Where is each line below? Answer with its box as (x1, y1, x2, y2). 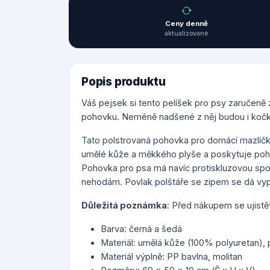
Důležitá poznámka (81, 200, 167, 210)
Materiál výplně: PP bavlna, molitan (101, 251, 242, 262)
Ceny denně (165, 19, 208, 28)
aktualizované (165, 30, 209, 37)
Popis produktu (81, 75, 166, 89)
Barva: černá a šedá (101, 224, 182, 234)
